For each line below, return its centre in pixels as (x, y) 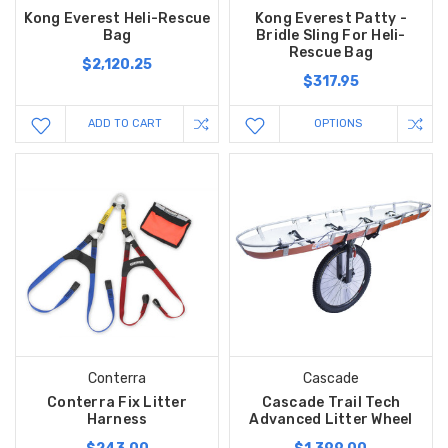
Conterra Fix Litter (117, 402)
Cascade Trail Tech (331, 402)
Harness (117, 419)
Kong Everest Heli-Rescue (117, 18)
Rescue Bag (331, 52)
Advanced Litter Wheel (331, 419)
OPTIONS (338, 123)
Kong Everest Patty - (330, 18)
